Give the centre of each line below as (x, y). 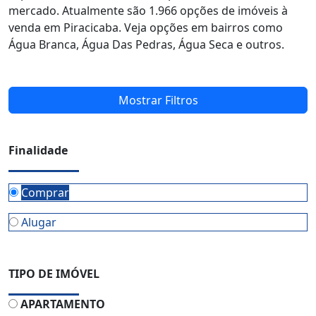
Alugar (39, 222)
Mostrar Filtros (158, 100)
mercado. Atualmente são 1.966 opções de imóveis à (148, 11)
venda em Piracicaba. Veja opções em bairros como (146, 28)
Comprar (45, 193)
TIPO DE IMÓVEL (54, 274)
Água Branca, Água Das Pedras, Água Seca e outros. (146, 44)
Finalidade (38, 150)
